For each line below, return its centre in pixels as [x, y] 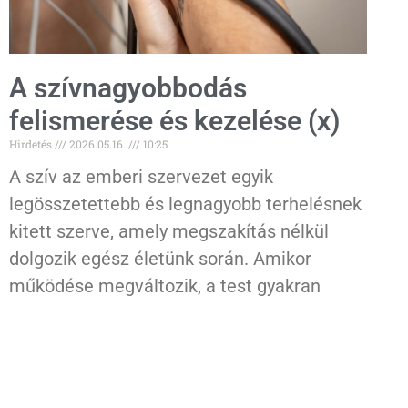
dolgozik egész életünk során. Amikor [160, 258]
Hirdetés [32, 143]
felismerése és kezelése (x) [175, 120]
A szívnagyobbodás [128, 87]
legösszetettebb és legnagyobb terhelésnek [185, 204]
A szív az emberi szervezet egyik [141, 176]
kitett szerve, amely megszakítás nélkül [169, 231]
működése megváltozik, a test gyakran [165, 286]
